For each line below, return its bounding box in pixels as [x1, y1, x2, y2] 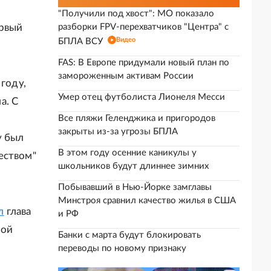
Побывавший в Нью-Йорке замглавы [58, 183, 212, 192]
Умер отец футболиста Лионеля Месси [58, 93, 225, 102]
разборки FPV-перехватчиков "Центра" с [58, 22, 229, 31]
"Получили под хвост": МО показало [58, 9, 214, 18]
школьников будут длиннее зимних [58, 162, 209, 171]
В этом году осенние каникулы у [58, 148, 197, 157]
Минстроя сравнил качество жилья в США [58, 196, 236, 205]
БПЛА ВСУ [58, 37, 103, 46]
